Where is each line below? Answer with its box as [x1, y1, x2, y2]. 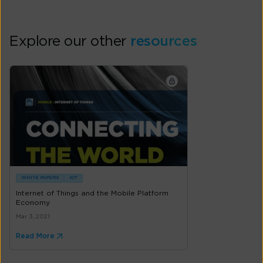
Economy [16, 199, 50, 207]
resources [130, 35, 197, 49]
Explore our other [9, 35, 131, 49]
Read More [16, 232, 55, 240]
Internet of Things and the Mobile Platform [16, 190, 168, 197]
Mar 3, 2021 [16, 214, 50, 220]
